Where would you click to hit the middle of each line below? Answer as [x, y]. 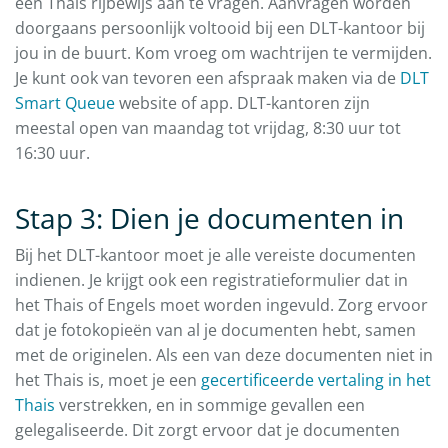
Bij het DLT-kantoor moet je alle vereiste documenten [215, 255]
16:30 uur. [54, 153]
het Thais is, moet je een [108, 380]
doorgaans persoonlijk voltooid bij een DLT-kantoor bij [220, 28]
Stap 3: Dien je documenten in [209, 218]
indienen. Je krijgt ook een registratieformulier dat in [211, 280]
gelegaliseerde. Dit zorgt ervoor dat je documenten [207, 430]
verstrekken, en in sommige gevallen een [210, 405]
